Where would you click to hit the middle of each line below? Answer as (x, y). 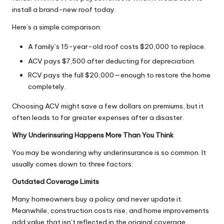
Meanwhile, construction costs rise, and (78, 210)
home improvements (176, 210)
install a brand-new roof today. (64, 10)
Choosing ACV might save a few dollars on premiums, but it (108, 106)
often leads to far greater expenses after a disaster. (98, 117)
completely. (47, 86)
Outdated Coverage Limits (55, 181)
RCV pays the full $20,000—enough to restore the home (119, 75)
